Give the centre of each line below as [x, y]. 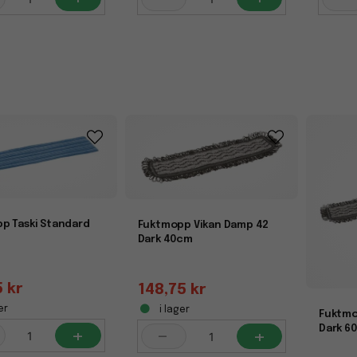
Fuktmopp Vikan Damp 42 [203, 226]
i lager [173, 310]
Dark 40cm [165, 240]
